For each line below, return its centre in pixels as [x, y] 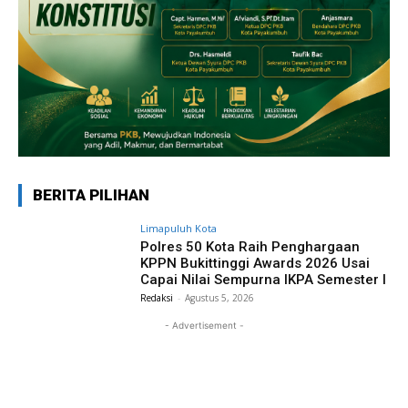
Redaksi [157, 298]
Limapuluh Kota [179, 228]
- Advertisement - [204, 325]
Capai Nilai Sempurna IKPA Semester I [264, 280]
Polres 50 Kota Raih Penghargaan [250, 247]
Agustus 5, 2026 [220, 298]
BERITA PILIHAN [91, 195]
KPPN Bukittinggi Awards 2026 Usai [255, 263]
